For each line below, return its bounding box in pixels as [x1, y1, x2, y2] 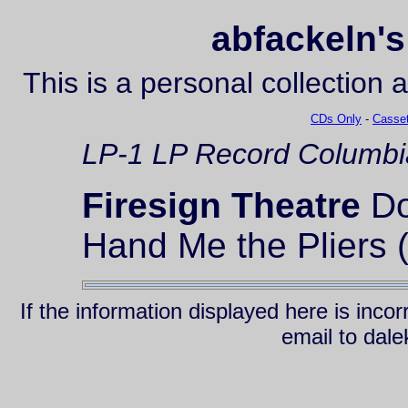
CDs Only [311, 112, 362, 127]
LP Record [152, 138, 290, 171]
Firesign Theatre [82, 186, 361, 226]
